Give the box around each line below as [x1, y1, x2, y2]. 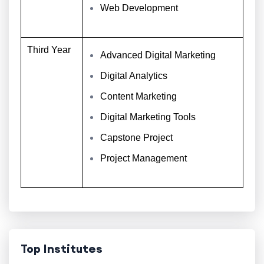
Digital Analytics [100, 71, 167, 81]
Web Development [100, 3, 178, 13]
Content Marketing [100, 91, 177, 101]
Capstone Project [100, 133, 173, 143]
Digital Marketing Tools [100, 112, 196, 122]
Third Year [27, 45, 73, 55]
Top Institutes [21, 241, 103, 256]
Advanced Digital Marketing [100, 50, 216, 60]
